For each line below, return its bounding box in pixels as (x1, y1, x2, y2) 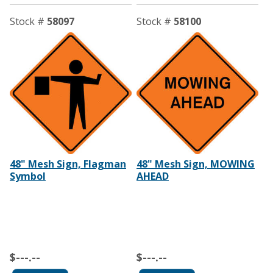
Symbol (10, 169, 46, 183)
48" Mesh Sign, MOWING (136, 157, 255, 171)
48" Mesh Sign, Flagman (10, 157, 126, 171)
